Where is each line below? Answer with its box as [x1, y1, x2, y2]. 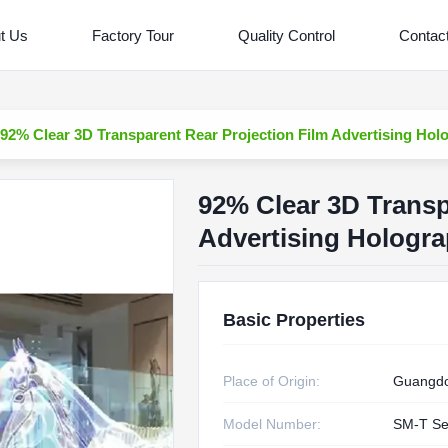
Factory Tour [92, 26, 174, 44]
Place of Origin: [222, 373, 320, 389]
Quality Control [238, 26, 335, 44]
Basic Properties [222, 310, 365, 330]
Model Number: [222, 416, 321, 432]
